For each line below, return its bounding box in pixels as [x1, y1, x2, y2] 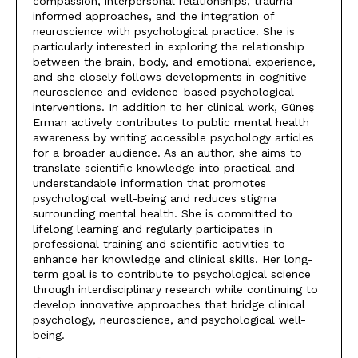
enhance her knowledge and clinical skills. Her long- [33, 252, 313, 265]
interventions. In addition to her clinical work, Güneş [33, 100, 314, 113]
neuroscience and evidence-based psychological [33, 85, 294, 98]
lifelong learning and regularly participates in [33, 221, 272, 235]
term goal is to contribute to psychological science [33, 267, 311, 280]
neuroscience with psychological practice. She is [33, 24, 295, 38]
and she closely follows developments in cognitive [33, 70, 307, 83]
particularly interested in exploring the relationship [33, 39, 304, 53]
